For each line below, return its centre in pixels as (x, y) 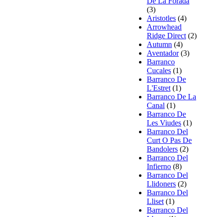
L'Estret (159, 88)
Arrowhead (164, 27)
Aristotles (161, 18)
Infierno (159, 166)
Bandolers (162, 149)
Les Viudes (164, 123)
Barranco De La (171, 96)
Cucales (159, 70)
